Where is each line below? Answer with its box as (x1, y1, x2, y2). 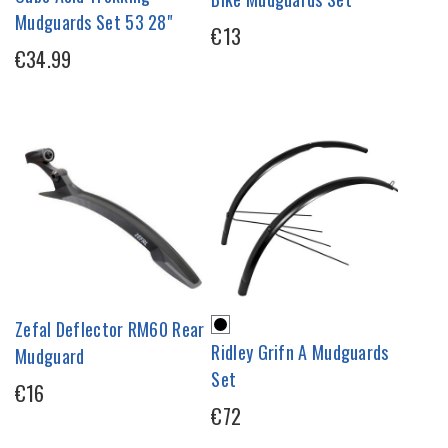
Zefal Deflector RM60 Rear (15, 316, 205, 343)
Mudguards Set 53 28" (15, 8, 173, 35)
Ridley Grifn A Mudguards (211, 339, 389, 366)
